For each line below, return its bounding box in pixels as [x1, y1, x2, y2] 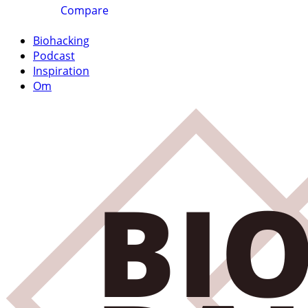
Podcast [33, 47, 75, 63]
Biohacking [33, 32, 89, 48]
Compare [60, 2, 109, 18]
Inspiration [33, 63, 89, 78]
